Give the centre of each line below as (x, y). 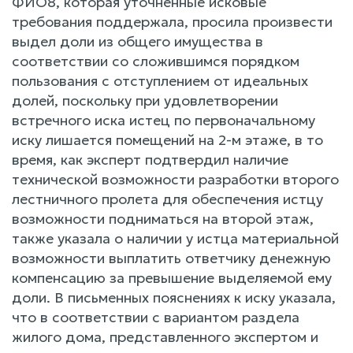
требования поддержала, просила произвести (172, 21)
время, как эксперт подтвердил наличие (150, 159)
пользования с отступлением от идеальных (160, 80)
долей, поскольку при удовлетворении (145, 100)
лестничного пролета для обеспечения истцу (167, 199)
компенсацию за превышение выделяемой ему (172, 277)
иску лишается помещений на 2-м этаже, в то (167, 139)
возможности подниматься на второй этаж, (163, 218)
